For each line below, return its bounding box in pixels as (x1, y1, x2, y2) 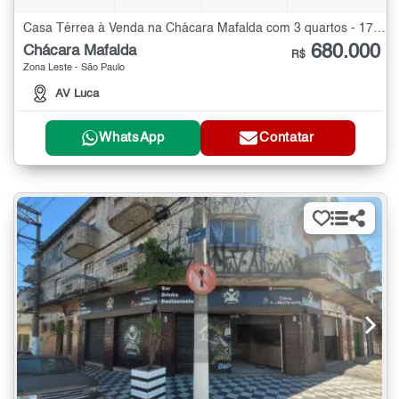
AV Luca (55, 87, 99, 100)
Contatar (259, 131, 314, 145)
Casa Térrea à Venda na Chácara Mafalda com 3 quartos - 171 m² (373, 21, 386, 35)
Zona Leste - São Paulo (23, 62, 125, 73)
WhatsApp (99, 131, 165, 145)
